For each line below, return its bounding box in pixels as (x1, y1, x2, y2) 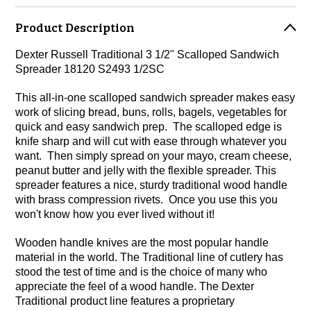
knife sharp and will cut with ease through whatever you (15, 135, 287, 147)
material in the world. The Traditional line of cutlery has (15, 251, 284, 263)
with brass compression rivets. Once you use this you (15, 194, 278, 205)
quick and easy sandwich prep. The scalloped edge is (15, 121, 283, 133)
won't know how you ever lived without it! (15, 208, 215, 220)
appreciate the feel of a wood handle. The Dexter (15, 280, 255, 292)
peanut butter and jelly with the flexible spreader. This (15, 165, 277, 176)
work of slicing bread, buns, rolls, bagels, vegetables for (15, 106, 287, 118)
